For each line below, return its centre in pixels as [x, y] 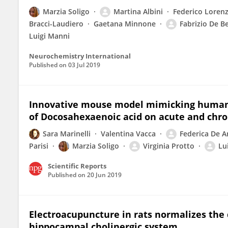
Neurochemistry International [80, 56]
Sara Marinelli [67, 134]
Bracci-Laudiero [56, 24]
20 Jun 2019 [104, 175]
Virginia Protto [169, 146]
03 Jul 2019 [84, 65]
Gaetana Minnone [125, 24]
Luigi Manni [49, 36]
